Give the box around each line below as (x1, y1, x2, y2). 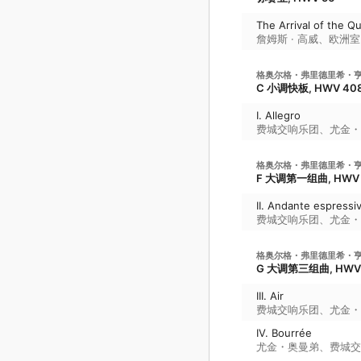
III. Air (256, 288, 284, 302)
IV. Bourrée (256, 326, 312, 339)
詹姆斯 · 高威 (256, 31, 318, 45)
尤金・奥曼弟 (256, 339, 319, 353)
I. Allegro (256, 108, 301, 122)
